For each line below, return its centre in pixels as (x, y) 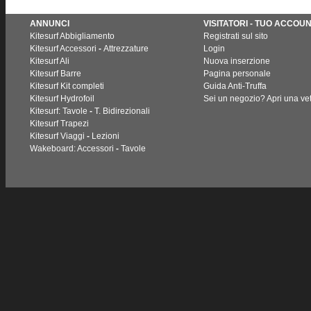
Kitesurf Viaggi (57, 136)
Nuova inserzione (237, 61)
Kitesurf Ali (50, 61)
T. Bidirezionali (122, 111)
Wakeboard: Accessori (72, 148)
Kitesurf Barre (56, 73)
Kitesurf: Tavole (59, 111)
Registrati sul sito (236, 36)
